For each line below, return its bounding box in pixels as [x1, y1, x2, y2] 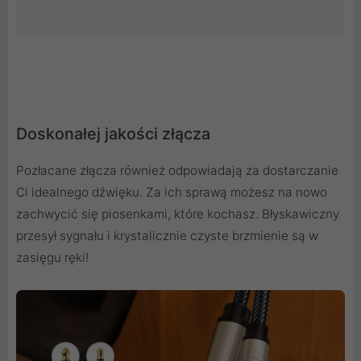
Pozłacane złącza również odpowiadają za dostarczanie [16, 162, 338, 178]
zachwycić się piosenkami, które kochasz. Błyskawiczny [16, 205, 339, 222]
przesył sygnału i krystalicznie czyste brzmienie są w [16, 227, 318, 243]
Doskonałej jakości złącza [16, 123, 210, 143]
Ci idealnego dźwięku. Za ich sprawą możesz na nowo [16, 184, 327, 200]
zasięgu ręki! [16, 249, 89, 265]
